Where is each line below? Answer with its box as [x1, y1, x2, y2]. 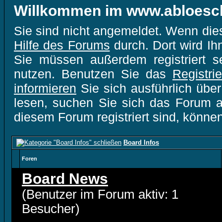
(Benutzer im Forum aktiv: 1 [22, 187, 178, 201]
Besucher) [22, 202, 80, 216]
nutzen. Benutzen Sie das [14, 67, 172, 81]
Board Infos [123, 139, 159, 146]
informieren [14, 81, 76, 95]
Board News [22, 170, 108, 187]
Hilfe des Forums [14, 38, 110, 52]
